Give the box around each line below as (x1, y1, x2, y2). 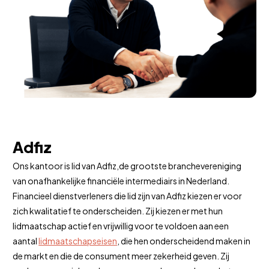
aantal (13, 235, 39, 247)
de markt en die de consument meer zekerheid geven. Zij (13, 250, 230, 262)
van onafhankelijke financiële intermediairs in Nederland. (13, 175, 230, 187)
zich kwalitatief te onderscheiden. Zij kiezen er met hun (13, 205, 223, 217)
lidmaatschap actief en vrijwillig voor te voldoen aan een (13, 220, 229, 232)
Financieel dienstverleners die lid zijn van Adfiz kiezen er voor (13, 190, 243, 202)
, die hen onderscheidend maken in (117, 235, 251, 247)
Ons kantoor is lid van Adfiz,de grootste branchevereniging (13, 160, 242, 172)
